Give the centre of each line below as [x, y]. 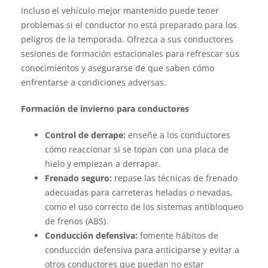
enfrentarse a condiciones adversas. [94, 83]
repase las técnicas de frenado [175, 178]
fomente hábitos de [178, 236]
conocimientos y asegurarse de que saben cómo [118, 68]
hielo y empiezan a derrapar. [103, 164]
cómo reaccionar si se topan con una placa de [137, 150]
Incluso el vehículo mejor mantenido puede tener [120, 11]
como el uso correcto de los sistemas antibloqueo [144, 207]
